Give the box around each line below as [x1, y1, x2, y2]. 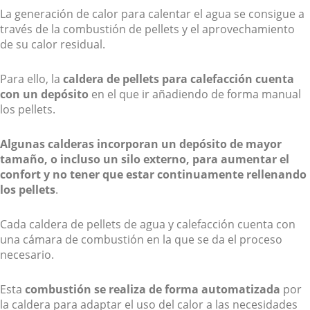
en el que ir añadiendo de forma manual [89, 86, 301, 102]
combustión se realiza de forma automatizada [25, 282, 280, 298]
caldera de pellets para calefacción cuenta [63, 71, 294, 87]
